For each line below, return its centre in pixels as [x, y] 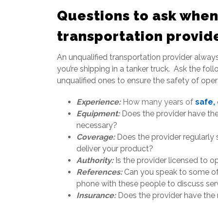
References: [100, 172]
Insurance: [97, 195]
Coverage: [96, 137]
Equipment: [98, 114]
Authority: [95, 160]
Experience [98, 102]
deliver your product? [115, 149]
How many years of [159, 102]
